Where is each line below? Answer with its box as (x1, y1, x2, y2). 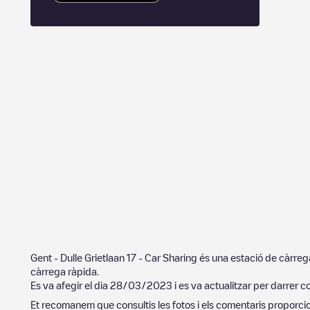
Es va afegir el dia (30, 280, 110, 290)
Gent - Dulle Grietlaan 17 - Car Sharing (30, 253, 197, 262)
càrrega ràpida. (30, 266, 99, 276)
